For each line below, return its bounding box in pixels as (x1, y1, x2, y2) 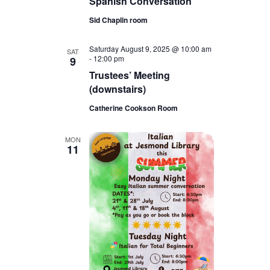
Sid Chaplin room (89, 14, 148, 26)
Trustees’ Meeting (89, 68, 170, 83)
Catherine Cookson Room (89, 102, 178, 114)
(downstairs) (89, 82, 146, 96)
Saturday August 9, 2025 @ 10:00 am (89, 43, 212, 54)
